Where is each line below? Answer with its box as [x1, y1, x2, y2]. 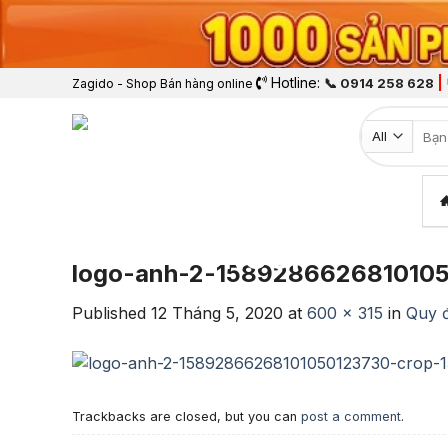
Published [72, 303, 151, 324]
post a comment [301, 408, 401, 424]
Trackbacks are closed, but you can [72, 408, 301, 424]
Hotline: [267, 74, 324, 92]
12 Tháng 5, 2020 [151, 303, 283, 324]
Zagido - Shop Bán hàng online [72, 76, 253, 92]
